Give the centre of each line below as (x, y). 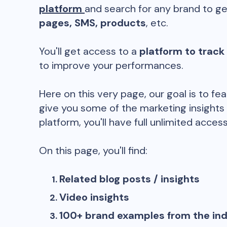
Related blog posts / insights (129, 179)
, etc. (157, 23)
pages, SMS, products (92, 23)
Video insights (94, 197)
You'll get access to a (89, 51)
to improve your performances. (111, 65)
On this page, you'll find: (93, 150)
